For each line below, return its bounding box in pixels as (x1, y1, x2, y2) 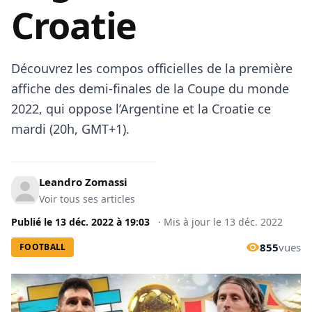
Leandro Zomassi (39, 175, 127, 189)
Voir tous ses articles (39, 192, 135, 205)
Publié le (11, 215, 55, 228)
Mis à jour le (164, 215, 224, 228)
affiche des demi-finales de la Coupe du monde (11, 80, 289, 97)
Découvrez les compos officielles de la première (11, 60, 292, 77)
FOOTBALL (19, 241, 66, 253)
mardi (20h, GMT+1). (11, 120, 130, 137)
